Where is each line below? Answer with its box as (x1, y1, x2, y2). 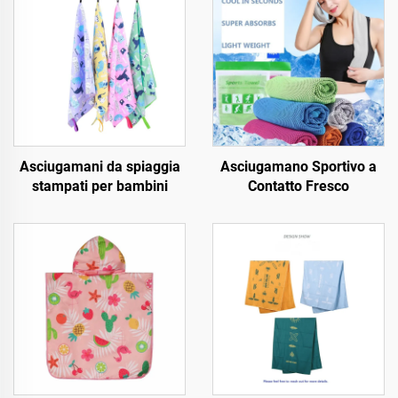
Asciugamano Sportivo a (220, 158, 377, 175)
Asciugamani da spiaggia (19, 158, 180, 175)
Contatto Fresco (248, 178, 349, 195)
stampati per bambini (31, 178, 168, 195)
